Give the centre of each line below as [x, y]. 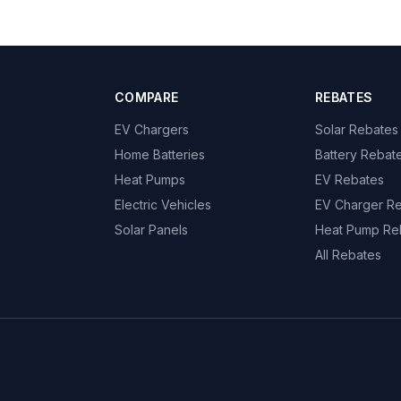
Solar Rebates [357, 129]
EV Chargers [152, 129]
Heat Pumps [150, 179]
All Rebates [348, 255]
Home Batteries [160, 154]
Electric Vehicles [163, 205]
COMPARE [147, 97]
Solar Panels [151, 230]
